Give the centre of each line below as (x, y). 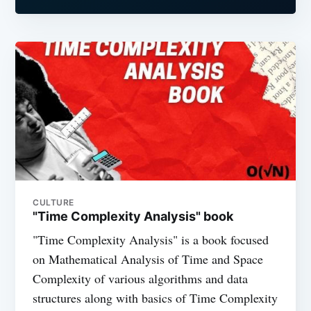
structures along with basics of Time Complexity (155, 298)
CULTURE (53, 203)
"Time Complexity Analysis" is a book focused (151, 240)
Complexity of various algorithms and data (141, 279)
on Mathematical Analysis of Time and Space (148, 259)
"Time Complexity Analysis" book (133, 217)
